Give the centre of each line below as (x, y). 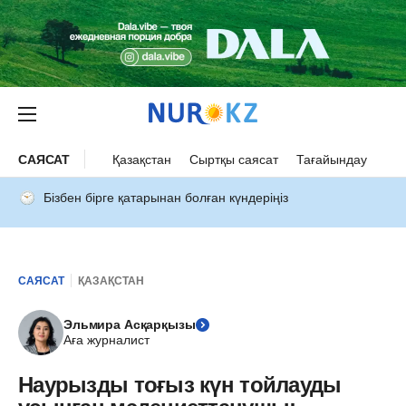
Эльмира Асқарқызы (130, 324)
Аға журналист (106, 340)
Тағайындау (332, 159)
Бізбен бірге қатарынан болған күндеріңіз (166, 198)
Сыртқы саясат (234, 159)
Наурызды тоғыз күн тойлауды (180, 385)
